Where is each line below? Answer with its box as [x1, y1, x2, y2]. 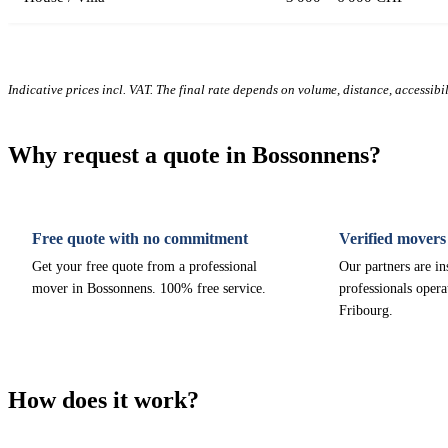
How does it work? [8, 387, 199, 413]
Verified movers [338, 230, 446, 247]
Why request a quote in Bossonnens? [8, 142, 381, 168]
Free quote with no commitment [32, 230, 248, 247]
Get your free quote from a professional [32, 259, 257, 274]
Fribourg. [338, 303, 393, 318]
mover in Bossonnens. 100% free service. [32, 281, 266, 296]
